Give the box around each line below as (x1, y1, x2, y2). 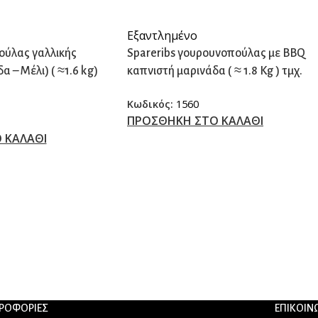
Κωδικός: (127, 97, 176, 111)
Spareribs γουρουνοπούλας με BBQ (127, 47, 305, 60)
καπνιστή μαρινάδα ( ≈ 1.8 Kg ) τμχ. (127, 65, 302, 77)
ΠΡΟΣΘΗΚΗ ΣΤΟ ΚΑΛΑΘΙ (127, 112, 263, 128)
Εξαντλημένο (127, 28, 197, 43)
